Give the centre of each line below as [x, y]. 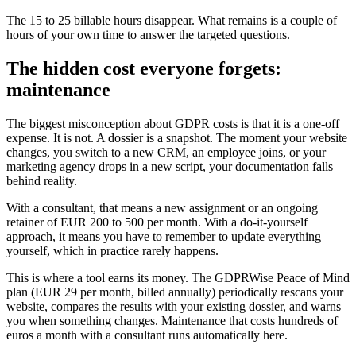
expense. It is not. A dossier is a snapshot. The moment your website [177, 137]
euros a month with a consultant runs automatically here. [147, 335]
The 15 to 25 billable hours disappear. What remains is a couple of [172, 20]
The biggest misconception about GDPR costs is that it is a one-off [173, 123]
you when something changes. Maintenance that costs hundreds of [172, 320]
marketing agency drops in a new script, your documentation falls [170, 166]
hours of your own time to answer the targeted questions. [148, 34]
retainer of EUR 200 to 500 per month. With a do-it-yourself [157, 222]
